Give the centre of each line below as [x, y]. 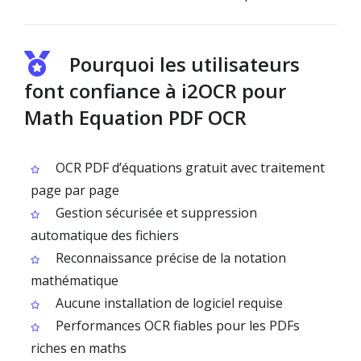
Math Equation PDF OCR [135, 117]
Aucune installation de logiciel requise [168, 303]
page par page [75, 190]
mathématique [75, 280]
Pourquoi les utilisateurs [185, 64]
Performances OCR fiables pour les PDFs [176, 326]
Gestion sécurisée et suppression [155, 213]
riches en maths [79, 348]
